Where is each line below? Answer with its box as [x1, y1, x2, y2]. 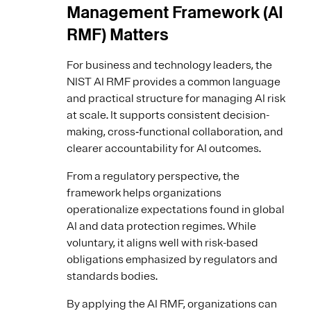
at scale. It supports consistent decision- [67, 108, 269, 123]
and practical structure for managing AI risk [67, 92, 285, 106]
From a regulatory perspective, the [67, 169, 239, 184]
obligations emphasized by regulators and [67, 253, 278, 267]
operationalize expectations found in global [67, 203, 285, 217]
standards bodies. [67, 269, 158, 284]
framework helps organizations [67, 186, 221, 201]
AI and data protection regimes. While [67, 219, 256, 234]
